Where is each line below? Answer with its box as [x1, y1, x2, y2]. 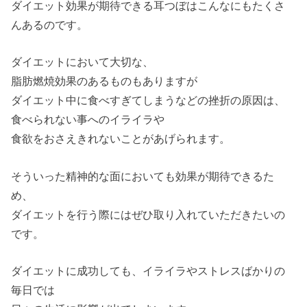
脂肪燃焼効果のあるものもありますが [11, 75, 198, 88]
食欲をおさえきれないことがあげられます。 [11, 132, 231, 145]
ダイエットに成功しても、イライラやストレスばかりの [11, 265, 286, 278]
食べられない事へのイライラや [11, 113, 165, 126]
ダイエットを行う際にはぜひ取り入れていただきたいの [11, 208, 286, 221]
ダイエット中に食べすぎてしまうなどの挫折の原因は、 [11, 94, 286, 107]
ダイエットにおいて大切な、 [11, 56, 154, 69]
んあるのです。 [11, 18, 88, 31]
